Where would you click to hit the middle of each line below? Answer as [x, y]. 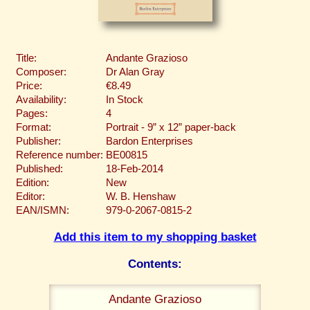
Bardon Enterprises [149, 141]
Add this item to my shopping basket [155, 237]
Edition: [33, 182]
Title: [26, 58]
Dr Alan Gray [135, 72]
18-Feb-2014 [135, 168]
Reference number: [60, 155]
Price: [29, 85]
